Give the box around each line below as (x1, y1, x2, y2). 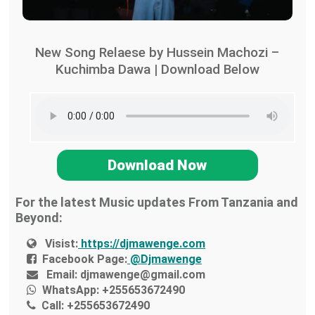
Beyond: (15, 210, 63, 226)
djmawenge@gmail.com (77, 268, 206, 282)
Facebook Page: (42, 252, 128, 266)
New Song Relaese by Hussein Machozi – (35, 44, 280, 61)
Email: (46, 268, 78, 282)
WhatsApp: (42, 283, 100, 297)
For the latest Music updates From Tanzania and (15, 195, 298, 210)
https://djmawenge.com (78, 237, 206, 251)
